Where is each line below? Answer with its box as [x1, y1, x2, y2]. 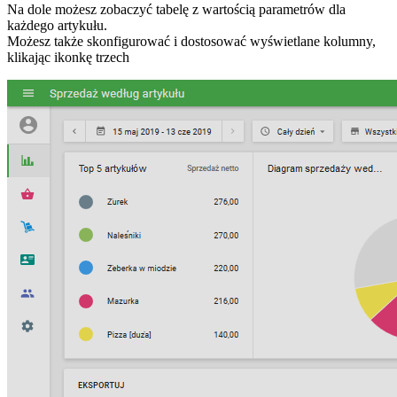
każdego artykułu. [7, 18, 107, 34]
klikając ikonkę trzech [7, 50, 129, 66]
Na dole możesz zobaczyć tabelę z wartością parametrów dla [7, 2, 346, 18]
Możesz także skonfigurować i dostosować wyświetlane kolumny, [7, 34, 376, 50]
